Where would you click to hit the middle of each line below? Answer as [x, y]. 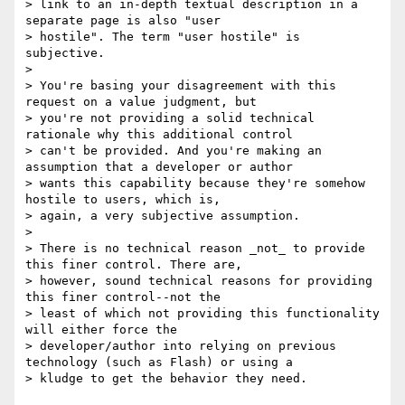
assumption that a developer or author [159, 167]
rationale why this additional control [159, 135]
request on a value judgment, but [141, 102]
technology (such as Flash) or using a [159, 363]
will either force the [101, 330]
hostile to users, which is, [123, 200]
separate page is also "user [123, 21]
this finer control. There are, [134, 265]
